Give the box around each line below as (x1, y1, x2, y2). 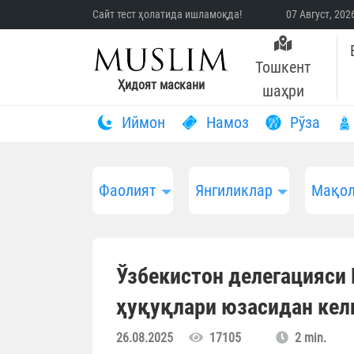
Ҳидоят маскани (117, 77, 205, 93)
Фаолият (99, 181, 157, 201)
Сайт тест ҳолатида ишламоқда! (92, 8, 242, 21)
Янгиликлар (194, 181, 273, 201)
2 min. (288, 330, 326, 346)
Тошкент (255, 58, 311, 77)
